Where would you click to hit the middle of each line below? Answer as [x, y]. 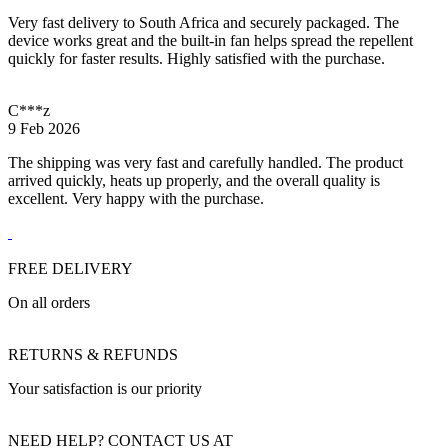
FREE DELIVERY [70, 269]
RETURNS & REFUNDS [93, 355]
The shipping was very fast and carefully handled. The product [205, 163]
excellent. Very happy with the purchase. [136, 199]
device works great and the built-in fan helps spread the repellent [210, 41]
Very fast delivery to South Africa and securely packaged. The [203, 23]
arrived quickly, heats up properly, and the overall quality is [194, 181]
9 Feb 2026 [44, 129]
